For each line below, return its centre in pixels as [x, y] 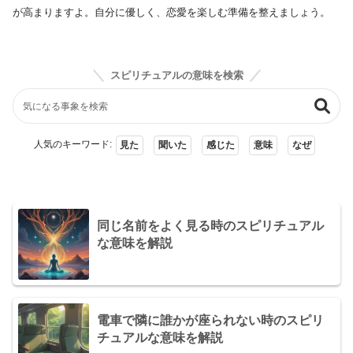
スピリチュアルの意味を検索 [176, 75]
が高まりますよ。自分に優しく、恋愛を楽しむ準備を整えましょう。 [171, 12]
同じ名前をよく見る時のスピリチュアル [210, 225]
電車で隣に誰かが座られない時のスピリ [210, 320]
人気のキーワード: [72, 145]
